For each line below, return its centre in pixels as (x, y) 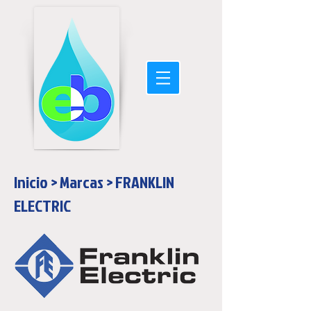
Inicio (31, 182)
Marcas (82, 182)
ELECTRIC (42, 205)
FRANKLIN (145, 182)
